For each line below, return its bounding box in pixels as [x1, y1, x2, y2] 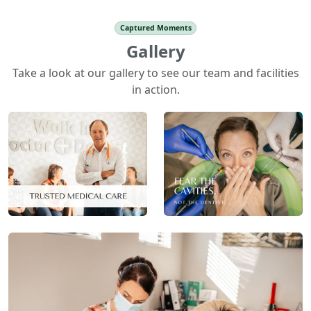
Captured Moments [119, 23, 192, 33]
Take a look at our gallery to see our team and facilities [12, 65, 299, 81]
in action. [131, 81, 180, 97]
